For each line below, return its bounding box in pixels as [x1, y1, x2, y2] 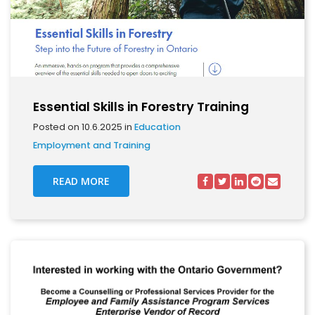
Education [134, 121, 181, 133]
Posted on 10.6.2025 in [33, 121, 134, 133]
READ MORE [53, 174, 110, 188]
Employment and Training [33, 139, 150, 151]
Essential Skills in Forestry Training [33, 98, 249, 115]
